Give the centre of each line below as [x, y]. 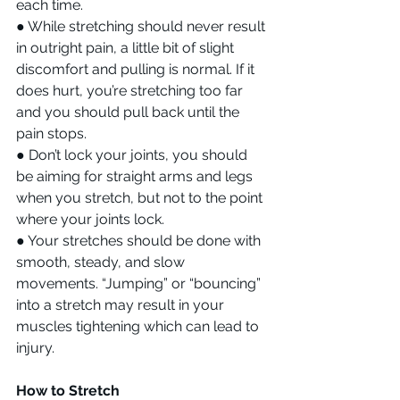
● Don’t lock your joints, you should [133, 154]
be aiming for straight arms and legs [136, 176]
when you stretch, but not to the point [141, 197]
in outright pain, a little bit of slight [127, 47]
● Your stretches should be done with [140, 240]
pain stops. [51, 133]
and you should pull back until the [129, 112]
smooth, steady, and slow [102, 262]
